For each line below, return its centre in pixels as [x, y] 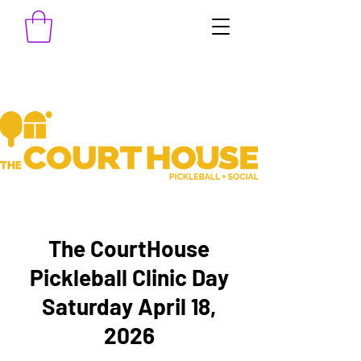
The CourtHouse [129, 249]
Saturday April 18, [129, 307]
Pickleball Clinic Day [129, 278]
